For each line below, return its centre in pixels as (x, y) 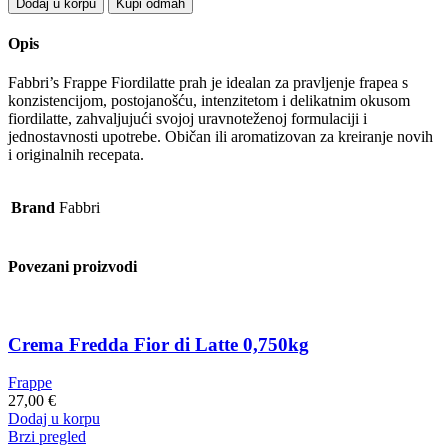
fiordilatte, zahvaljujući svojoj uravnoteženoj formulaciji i (187, 119)
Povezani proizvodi (72, 266)
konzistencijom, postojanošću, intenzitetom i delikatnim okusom (209, 101)
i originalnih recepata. (76, 155)
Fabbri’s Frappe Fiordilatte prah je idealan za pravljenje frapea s (208, 83)
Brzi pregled (47, 437)
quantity (56, 69)
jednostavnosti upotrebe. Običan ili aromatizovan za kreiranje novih (220, 137)
